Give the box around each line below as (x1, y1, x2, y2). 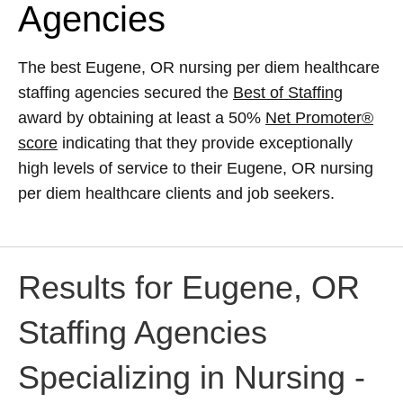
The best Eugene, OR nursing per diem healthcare (18, 58, 380, 77)
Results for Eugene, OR (18, 268, 360, 306)
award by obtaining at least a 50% (18, 109, 265, 128)
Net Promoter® (265, 109, 373, 128)
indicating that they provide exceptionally (58, 134, 353, 153)
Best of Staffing (233, 84, 343, 103)
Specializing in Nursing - (18, 358, 365, 396)
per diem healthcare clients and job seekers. (18, 184, 335, 203)
